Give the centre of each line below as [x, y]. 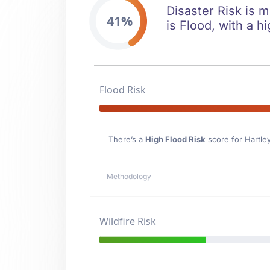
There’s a [127, 139]
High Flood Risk [175, 139]
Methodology [129, 176]
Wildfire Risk [128, 221]
